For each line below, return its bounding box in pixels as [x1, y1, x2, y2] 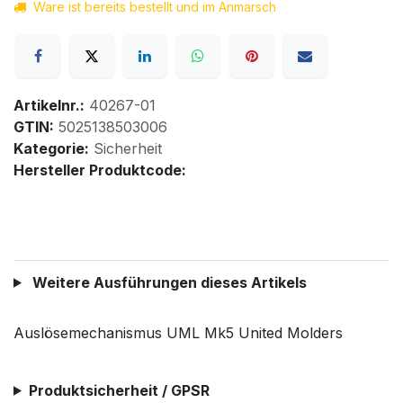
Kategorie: [13, 139, 89, 157]
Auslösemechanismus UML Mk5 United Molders [13, 323, 343, 342]
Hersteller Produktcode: [13, 160, 186, 179]
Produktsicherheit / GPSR [28, 381, 210, 399]
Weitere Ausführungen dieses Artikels [28, 273, 307, 291]
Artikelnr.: [13, 95, 85, 114]
